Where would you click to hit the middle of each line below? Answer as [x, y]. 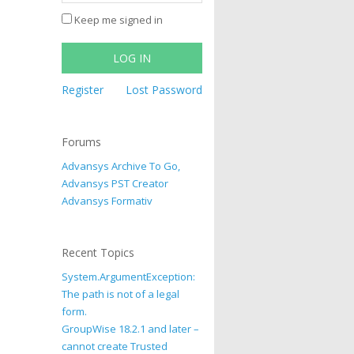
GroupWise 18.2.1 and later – [131, 329]
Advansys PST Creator [115, 183]
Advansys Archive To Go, [121, 166]
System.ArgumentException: [129, 277]
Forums [82, 142]
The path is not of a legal [121, 294]
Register [83, 90]
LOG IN [132, 58]
